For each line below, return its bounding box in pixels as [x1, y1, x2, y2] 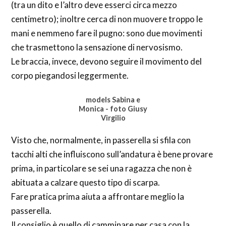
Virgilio [100, 114, 126, 123]
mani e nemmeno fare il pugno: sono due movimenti [11, 27, 203, 38]
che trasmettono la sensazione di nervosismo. [11, 41, 183, 52]
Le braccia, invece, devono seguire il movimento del [11, 55, 202, 67]
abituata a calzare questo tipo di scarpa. [11, 177, 160, 188]
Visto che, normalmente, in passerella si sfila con [11, 134, 191, 145]
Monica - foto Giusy [79, 104, 147, 114]
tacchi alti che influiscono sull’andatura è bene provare [11, 148, 213, 159]
